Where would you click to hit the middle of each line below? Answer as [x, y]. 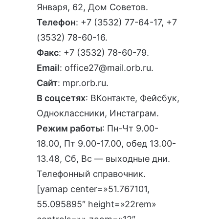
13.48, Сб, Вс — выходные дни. [103, 159]
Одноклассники [71, 113]
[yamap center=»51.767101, [93, 189]
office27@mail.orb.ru [108, 68]
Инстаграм [133, 113]
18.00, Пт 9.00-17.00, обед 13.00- [106, 144]
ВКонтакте [113, 98]
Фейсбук [158, 98]
